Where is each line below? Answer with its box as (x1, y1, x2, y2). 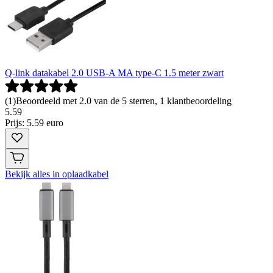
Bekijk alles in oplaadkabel (5, 168, 108, 179)
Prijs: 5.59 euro (5, 117, 63, 128)
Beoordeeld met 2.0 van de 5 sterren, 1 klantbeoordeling (16, 95, 232, 106)
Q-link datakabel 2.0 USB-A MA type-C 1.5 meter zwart (5, 67, 224, 78)
